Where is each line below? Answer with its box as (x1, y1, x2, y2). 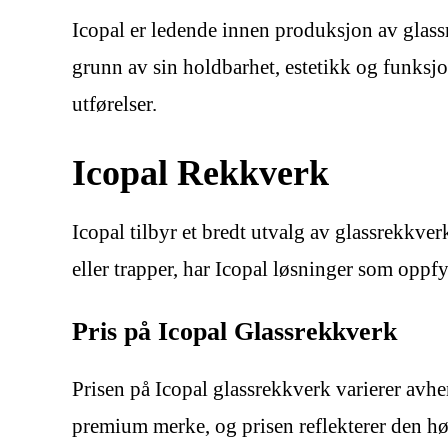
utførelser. (72, 91, 157, 116)
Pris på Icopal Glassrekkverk (72, 317, 397, 347)
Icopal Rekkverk (72, 151, 329, 193)
